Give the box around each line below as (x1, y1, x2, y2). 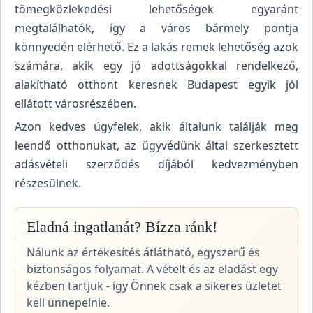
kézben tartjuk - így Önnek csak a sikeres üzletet (27, 277, 282, 293)
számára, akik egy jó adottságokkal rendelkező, (15, 58, 298, 74)
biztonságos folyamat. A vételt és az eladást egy (27, 261, 278, 277)
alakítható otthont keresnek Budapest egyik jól (15, 77, 298, 93)
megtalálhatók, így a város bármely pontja (15, 20, 298, 36)
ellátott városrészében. (15, 96, 136, 112)
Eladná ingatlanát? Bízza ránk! (27, 218, 217, 235)
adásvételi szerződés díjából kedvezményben (15, 156, 298, 172)
